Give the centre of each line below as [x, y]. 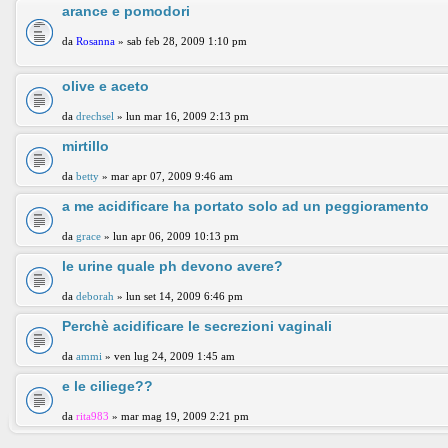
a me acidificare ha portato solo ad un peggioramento [245, 206]
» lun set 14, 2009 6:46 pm [178, 296]
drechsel [95, 116]
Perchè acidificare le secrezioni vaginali [197, 326]
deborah [95, 296]
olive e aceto [105, 86]
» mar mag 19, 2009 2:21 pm [179, 416]
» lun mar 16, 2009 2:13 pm [181, 116]
